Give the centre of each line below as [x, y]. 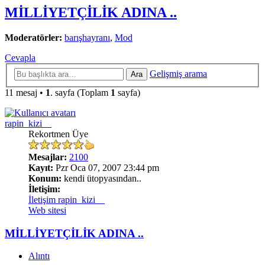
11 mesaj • [25, 92]
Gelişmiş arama [178, 73]
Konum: [45, 178]
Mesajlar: [48, 157]
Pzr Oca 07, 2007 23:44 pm [106, 167]
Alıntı [39, 256]
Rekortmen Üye [58, 134]
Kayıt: [41, 167]
